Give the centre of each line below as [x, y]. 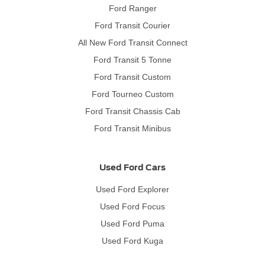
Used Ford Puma [132, 224]
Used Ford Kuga [132, 241]
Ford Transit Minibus [132, 128]
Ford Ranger [132, 8]
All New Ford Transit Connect [132, 42]
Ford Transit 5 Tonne [132, 59]
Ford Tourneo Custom [132, 94]
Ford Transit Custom [132, 77]
